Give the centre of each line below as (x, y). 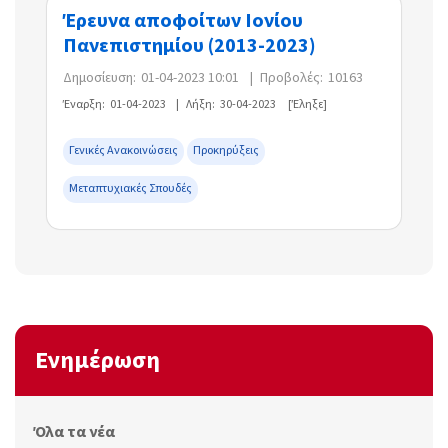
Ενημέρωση (97, 361)
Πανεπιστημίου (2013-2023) (189, 46)
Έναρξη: (84, 105)
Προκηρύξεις (226, 151)
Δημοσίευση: (99, 78)
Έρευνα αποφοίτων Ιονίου (183, 21)
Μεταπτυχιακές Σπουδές (130, 189)
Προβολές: (291, 78)
